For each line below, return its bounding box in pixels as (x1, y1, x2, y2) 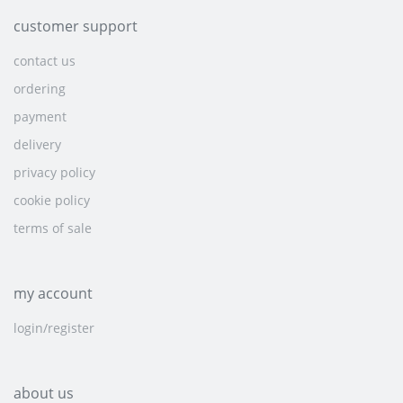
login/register (13, 319, 94, 337)
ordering (13, 80, 66, 98)
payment (13, 108, 67, 126)
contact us (13, 52, 76, 70)
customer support (13, 16, 138, 37)
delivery (13, 136, 61, 154)
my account (13, 283, 93, 304)
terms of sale (13, 219, 92, 237)
